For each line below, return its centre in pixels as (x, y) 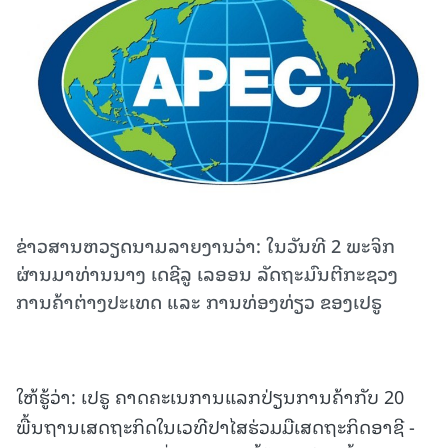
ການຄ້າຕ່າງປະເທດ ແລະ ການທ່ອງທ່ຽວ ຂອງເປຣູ (199, 301)
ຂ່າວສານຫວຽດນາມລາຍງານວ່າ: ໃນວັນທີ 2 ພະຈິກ (205, 245)
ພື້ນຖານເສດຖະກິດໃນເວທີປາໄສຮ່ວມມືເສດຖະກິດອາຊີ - (215, 426)
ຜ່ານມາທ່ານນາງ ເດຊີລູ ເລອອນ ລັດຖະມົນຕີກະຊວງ (207, 273)
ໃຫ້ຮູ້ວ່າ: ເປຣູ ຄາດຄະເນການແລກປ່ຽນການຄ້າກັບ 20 (210, 396)
